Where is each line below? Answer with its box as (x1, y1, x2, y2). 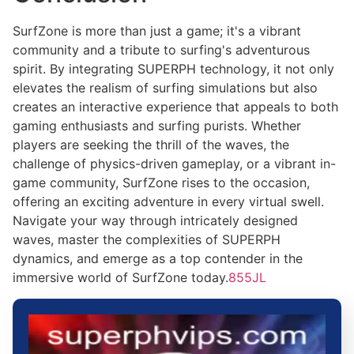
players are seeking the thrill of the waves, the (13, 137, 289, 153)
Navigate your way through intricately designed (13, 213, 298, 229)
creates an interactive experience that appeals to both (13, 99, 338, 115)
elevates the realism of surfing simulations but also (13, 80, 318, 96)
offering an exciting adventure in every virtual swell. (13, 194, 324, 210)
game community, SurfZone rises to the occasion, (13, 175, 310, 191)
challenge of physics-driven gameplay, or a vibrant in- (13, 156, 336, 172)
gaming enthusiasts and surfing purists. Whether (13, 118, 301, 134)
